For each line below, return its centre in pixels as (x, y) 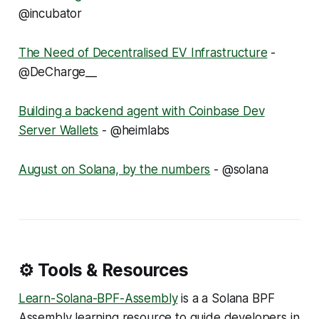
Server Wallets (58, 130)
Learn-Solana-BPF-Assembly (98, 298)
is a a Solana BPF (226, 298)
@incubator (50, 13)
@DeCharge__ (57, 72)
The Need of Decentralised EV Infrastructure (143, 52)
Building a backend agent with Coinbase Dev (141, 111)
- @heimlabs (134, 130)
